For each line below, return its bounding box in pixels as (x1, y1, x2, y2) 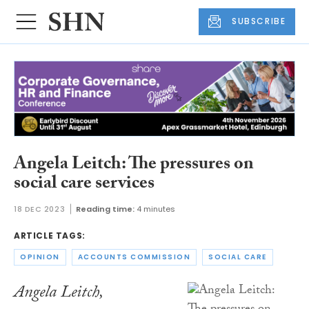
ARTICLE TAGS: (14, 230, 86, 242)
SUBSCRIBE (232, 15, 286, 28)
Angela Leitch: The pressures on (14, 150, 254, 181)
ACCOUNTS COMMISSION (77, 252, 190, 263)
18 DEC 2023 (14, 203, 66, 215)
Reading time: (76, 203, 135, 215)
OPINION (20, 252, 60, 263)
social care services (14, 169, 154, 200)
